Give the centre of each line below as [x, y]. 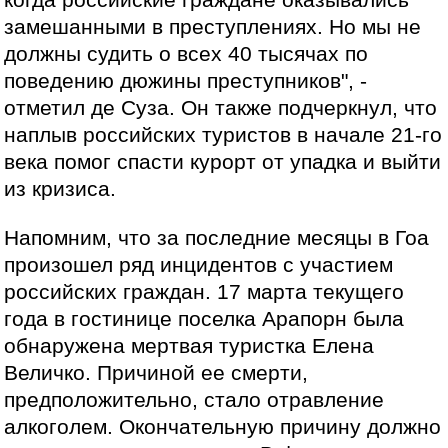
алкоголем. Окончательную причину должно [223, 426]
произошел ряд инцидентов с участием [199, 264]
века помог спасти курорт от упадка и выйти [223, 162]
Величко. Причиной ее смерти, [156, 372]
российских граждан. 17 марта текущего [204, 291]
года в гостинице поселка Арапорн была [204, 318]
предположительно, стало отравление [194, 399]
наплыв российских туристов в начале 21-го [223, 135]
